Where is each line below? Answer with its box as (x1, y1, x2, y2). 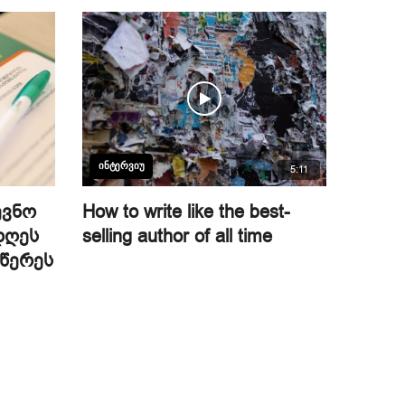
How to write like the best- (82, 199, 290, 224)
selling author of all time (82, 223, 272, 249)
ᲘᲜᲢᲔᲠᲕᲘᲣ (99, 159, 145, 172)
